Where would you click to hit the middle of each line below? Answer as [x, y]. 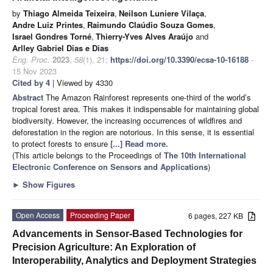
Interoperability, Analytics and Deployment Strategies [134, 260]
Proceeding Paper [100, 214]
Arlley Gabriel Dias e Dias [60, 48]
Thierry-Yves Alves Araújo [144, 36]
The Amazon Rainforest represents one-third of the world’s [148, 97]
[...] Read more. [139, 143]
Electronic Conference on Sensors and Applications [110, 166]
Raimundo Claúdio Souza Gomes [150, 24]
